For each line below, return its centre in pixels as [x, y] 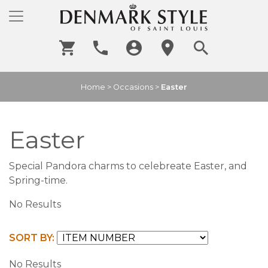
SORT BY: [32, 238]
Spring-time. [38, 181]
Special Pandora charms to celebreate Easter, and [128, 166]
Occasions [133, 87]
